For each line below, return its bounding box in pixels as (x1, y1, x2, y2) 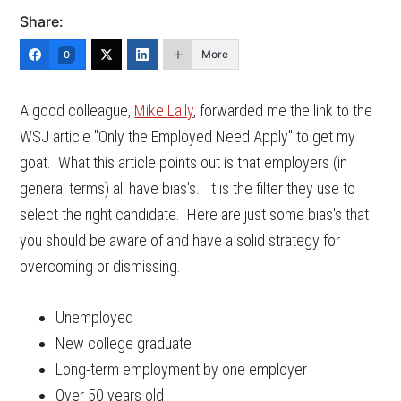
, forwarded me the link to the (193, 101, 373, 120)
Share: (20, 13, 64, 30)
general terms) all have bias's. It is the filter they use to (20, 179, 356, 198)
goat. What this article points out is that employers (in (20, 153, 348, 172)
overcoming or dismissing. (20, 257, 182, 276)
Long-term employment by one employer (55, 360, 308, 379)
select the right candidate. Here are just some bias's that (20, 205, 370, 224)
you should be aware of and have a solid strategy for (20, 231, 341, 250)
